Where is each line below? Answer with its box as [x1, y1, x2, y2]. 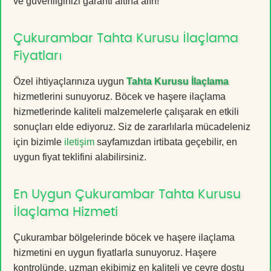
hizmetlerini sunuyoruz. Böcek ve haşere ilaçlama [13, 91, 226, 102]
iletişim [64, 136, 94, 147]
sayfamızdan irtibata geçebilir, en [94, 136, 237, 147]
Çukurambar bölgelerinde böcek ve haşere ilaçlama [13, 232, 235, 243]
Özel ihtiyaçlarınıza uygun [13, 76, 126, 87]
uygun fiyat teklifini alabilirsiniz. [13, 151, 146, 162]
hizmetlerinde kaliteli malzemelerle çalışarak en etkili [13, 106, 239, 117]
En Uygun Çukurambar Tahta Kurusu [13, 188, 241, 201]
